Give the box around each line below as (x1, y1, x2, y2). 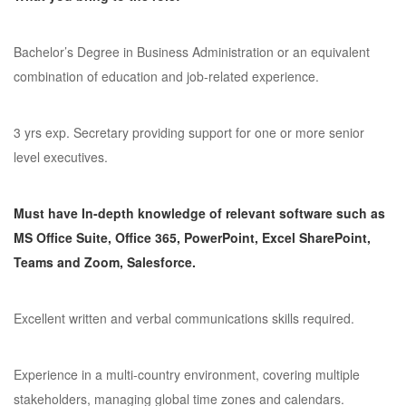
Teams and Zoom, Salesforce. (14, 253, 196, 271)
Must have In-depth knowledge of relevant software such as (14, 204, 385, 222)
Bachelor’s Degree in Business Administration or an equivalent (14, 43, 370, 61)
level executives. (14, 148, 108, 166)
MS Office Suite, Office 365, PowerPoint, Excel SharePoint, (14, 228, 371, 246)
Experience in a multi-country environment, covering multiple (14, 365, 360, 383)
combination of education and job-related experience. (14, 67, 319, 85)
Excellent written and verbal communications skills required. (14, 309, 354, 327)
